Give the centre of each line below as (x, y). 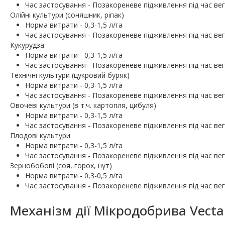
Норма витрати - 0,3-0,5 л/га (74, 176)
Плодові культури (40, 136)
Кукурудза (27, 45)
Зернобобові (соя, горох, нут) (61, 166)
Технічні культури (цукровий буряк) (70, 75)
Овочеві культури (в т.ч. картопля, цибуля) (83, 105)
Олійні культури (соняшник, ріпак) (67, 15)
